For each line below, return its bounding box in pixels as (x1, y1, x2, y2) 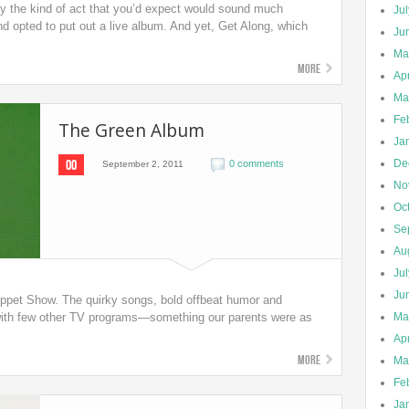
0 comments (229, 158, 284, 169)
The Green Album (58, 118, 204, 142)
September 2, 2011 (102, 159, 184, 169)
